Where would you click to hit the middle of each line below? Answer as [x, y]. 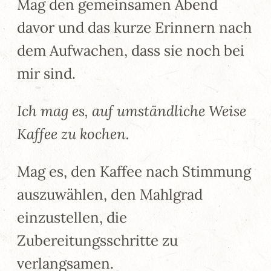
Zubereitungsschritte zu [97, 240]
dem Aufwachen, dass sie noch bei [131, 50]
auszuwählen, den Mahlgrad [110, 194]
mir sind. [46, 73]
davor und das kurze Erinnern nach [134, 27]
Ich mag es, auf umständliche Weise [132, 111]
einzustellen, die [72, 217]
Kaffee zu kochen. [73, 134]
